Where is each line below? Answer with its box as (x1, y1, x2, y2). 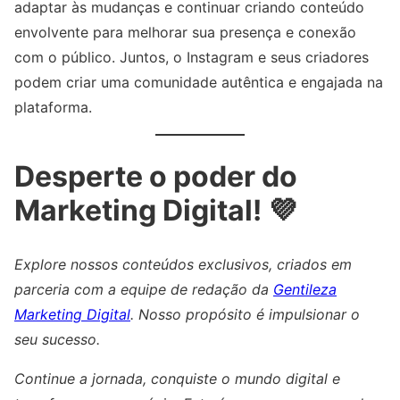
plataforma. (14, 98, 92, 117)
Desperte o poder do (14, 159, 297, 195)
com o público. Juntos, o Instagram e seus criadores (14, 48, 369, 67)
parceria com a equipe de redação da (14, 279, 273, 298)
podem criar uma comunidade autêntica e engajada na (14, 73, 383, 92)
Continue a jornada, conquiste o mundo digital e (14, 369, 340, 387)
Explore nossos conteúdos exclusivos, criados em (14, 254, 352, 273)
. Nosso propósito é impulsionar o (130, 304, 360, 323)
